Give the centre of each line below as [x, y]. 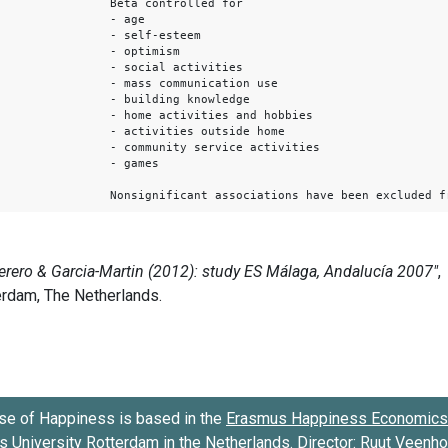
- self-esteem [155, 35]
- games [134, 163]
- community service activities [215, 147]
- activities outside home [197, 131]
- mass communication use [194, 83]
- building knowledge [187, 99]
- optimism [145, 51]
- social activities [183, 67]
